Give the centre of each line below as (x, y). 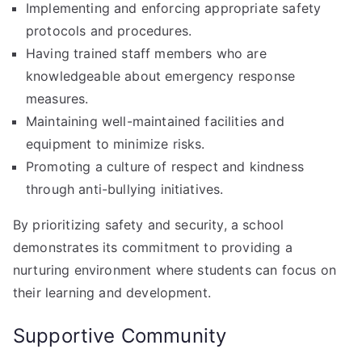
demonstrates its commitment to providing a (153, 247)
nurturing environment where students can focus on (175, 269)
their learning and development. (112, 292)
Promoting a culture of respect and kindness (165, 166)
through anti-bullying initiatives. (125, 189)
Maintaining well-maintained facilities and (155, 121)
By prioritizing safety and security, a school (149, 224)
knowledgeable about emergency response (161, 76)
